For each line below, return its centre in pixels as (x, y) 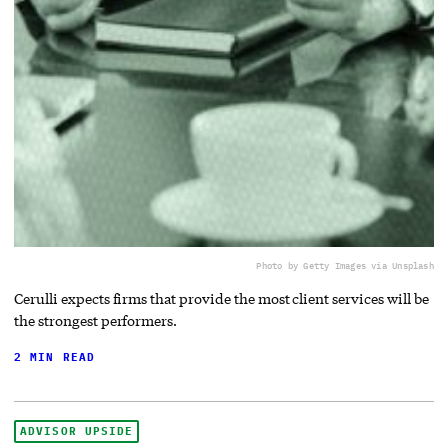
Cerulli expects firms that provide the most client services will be (221, 298)
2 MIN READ (55, 356)
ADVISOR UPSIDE (77, 430)
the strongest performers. (96, 320)
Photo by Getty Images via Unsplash (345, 265)
